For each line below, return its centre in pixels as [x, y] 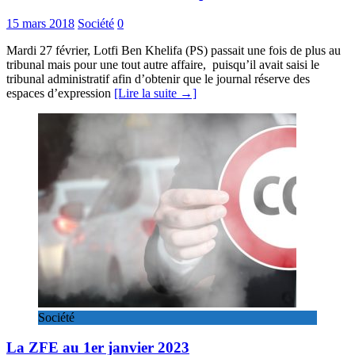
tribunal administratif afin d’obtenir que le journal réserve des [158, 78]
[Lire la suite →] [155, 93]
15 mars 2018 [40, 23]
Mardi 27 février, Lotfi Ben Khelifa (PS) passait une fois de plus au [174, 50]
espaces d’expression [60, 93]
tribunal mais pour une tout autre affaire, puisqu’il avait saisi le [163, 64]
